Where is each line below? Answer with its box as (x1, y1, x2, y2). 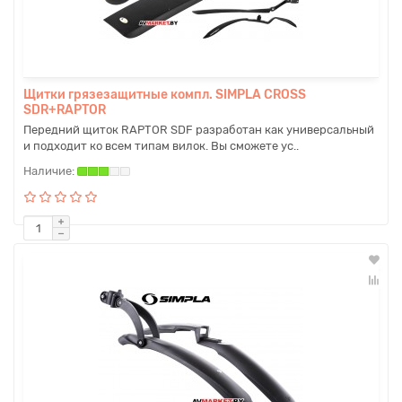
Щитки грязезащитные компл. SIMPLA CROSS (23, 87, 306, 102)
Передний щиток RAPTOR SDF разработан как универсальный (23, 123, 374, 136)
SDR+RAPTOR (23, 102, 106, 118)
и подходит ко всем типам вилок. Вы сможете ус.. (23, 139, 299, 153)
